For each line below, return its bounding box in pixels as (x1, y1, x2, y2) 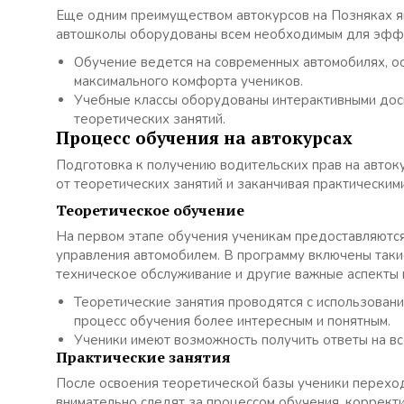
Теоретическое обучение (56, 200, 244, 220)
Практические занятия (56, 347, 231, 367)
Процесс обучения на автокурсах (56, 126, 353, 149)
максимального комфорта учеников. (74, 72, 303, 90)
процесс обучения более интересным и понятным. (74, 312, 390, 330)
